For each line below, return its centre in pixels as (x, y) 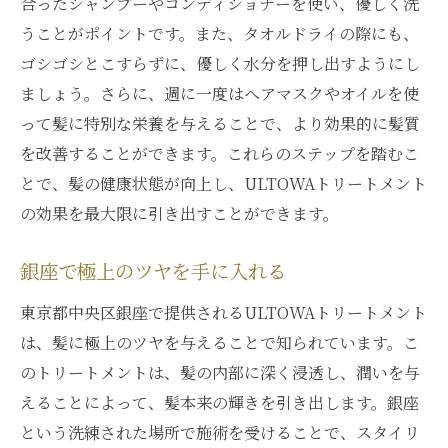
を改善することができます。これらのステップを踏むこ (219, 153)
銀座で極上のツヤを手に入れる (153, 273)
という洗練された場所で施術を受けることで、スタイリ (220, 432)
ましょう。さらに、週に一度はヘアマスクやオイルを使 (219, 93)
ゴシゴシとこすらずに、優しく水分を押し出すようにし (220, 63)
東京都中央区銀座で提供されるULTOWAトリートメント (223, 312)
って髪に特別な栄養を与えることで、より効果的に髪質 (220, 123)
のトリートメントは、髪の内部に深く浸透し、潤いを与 (220, 372)
